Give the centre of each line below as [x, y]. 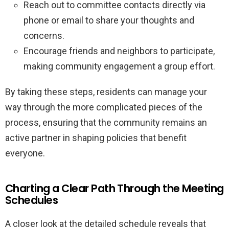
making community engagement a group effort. [119, 66]
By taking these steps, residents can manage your [106, 91]
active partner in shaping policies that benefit [96, 138]
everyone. [25, 153]
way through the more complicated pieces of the [104, 107]
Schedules [32, 200]
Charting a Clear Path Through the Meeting [114, 188]
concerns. [44, 35]
